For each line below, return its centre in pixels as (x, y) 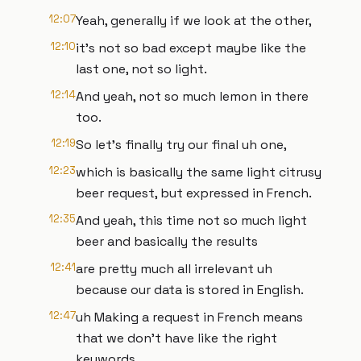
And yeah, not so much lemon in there (192, 96)
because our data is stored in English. (190, 290)
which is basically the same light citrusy (199, 172)
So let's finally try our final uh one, (181, 145)
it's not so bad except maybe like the (191, 48)
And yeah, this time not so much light (191, 220)
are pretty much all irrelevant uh (174, 269)
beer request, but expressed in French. (194, 193)
